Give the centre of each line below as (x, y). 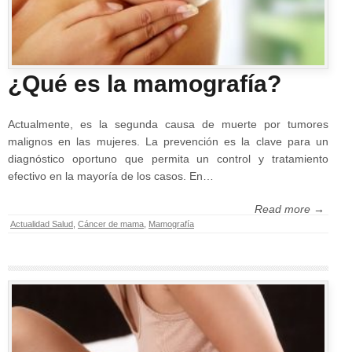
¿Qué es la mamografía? (145, 83)
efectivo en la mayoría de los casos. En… (111, 176)
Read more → (290, 209)
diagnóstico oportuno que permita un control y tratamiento (168, 158)
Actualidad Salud (42, 224)
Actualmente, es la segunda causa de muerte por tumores (168, 124)
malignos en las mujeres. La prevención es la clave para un (168, 141)
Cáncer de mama (111, 224)
